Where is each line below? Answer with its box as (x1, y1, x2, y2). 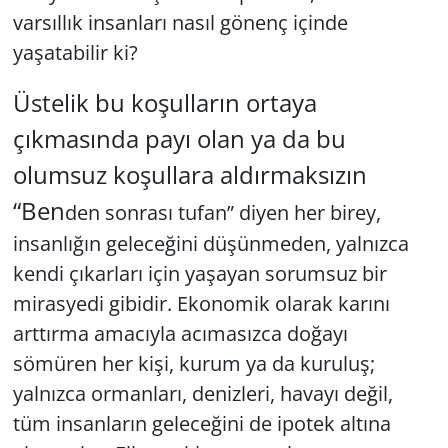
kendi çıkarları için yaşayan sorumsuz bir (12, 259, 387, 287)
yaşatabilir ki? (12, 38, 138, 66)
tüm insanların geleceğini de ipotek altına (12, 409, 391, 437)
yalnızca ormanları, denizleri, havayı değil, (12, 379, 393, 407)
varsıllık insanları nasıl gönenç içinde (12, 8, 348, 36)
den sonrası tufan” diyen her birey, (64, 198, 381, 226)
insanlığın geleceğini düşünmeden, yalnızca (12, 229, 409, 257)
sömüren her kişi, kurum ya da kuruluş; (12, 349, 375, 377)
